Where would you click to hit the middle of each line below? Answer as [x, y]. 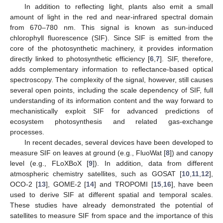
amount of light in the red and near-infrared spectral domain [111, 17]
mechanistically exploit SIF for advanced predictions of [111, 111]
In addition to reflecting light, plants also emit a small [118, 6]
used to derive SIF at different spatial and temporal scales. [111, 194]
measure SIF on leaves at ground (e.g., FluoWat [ [88, 153]
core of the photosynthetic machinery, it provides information [111, 48]
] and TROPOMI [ [124, 184]
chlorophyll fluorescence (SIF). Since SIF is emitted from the [111, 38]
